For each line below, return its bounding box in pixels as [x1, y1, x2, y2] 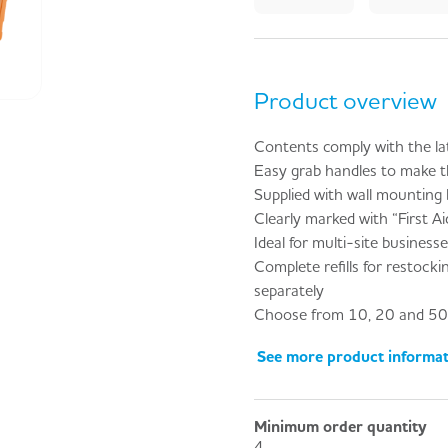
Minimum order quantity [254, 415, 427, 436]
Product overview [254, 86, 437, 116]
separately [254, 279, 324, 300]
